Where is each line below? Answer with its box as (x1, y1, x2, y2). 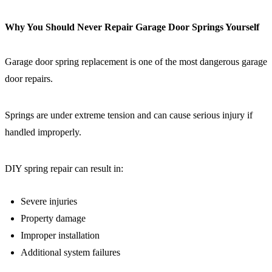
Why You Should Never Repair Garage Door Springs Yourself (5, 21, 259, 32)
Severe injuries (21, 196, 77, 207)
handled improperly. (5, 127, 81, 138)
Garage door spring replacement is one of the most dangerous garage (5, 56, 267, 67)
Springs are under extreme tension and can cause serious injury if (5, 110, 253, 121)
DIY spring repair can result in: (5, 163, 123, 174)
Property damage (21, 213, 86, 224)
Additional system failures (21, 247, 120, 258)
